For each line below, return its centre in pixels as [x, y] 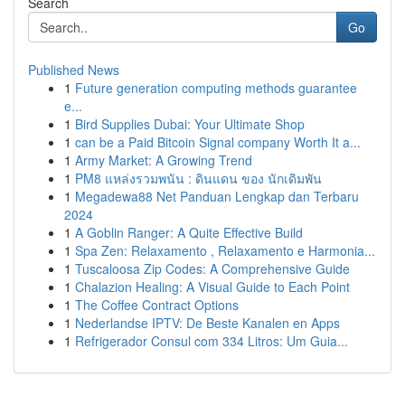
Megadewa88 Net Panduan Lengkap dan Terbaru [217, 196]
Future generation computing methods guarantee [216, 88]
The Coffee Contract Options [157, 305]
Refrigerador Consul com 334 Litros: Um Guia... [212, 341]
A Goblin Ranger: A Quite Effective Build [189, 232]
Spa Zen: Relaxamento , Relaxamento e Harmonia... [225, 250]
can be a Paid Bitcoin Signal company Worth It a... [218, 142]
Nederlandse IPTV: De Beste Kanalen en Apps [207, 323]
